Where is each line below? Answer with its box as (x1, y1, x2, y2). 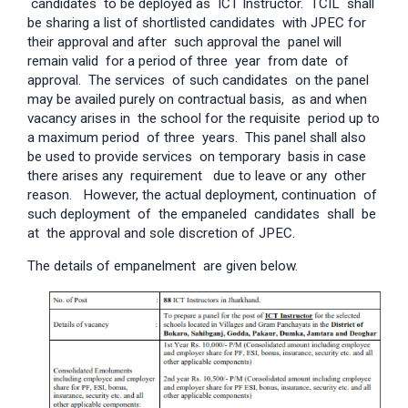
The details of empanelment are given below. (27, 257, 298, 274)
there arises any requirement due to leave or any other (27, 167, 370, 184)
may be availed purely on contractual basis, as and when (27, 90, 367, 107)
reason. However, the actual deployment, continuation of (27, 186, 381, 203)
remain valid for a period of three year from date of (27, 52, 349, 69)
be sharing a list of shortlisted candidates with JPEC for (27, 14, 366, 31)
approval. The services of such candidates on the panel (27, 71, 369, 88)
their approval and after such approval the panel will (27, 33, 345, 50)
